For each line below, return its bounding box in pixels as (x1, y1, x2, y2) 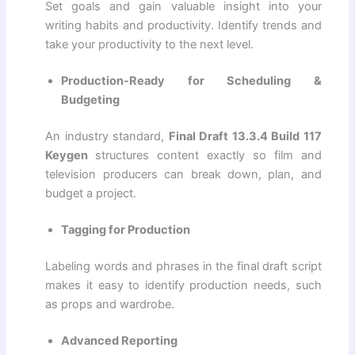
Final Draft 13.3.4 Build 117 (168, 128, 322, 143)
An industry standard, (45, 128, 169, 143)
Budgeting (61, 93, 120, 108)
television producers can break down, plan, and (45, 166, 322, 181)
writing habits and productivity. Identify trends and (45, 18, 322, 33)
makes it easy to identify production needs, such (45, 277, 322, 292)
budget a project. (45, 185, 137, 200)
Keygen (45, 147, 96, 162)
